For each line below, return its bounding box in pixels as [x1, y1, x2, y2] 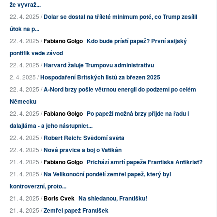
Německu [10, 97, 36, 106]
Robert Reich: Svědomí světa [44, 133, 124, 142]
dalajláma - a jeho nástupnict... [10, 121, 93, 130]
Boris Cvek [44, 194, 75, 203]
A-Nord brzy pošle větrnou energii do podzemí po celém [44, 85, 196, 94]
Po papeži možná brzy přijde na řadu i [87, 109, 189, 118]
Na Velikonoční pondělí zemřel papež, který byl [44, 170, 171, 179]
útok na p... [10, 24, 39, 33]
